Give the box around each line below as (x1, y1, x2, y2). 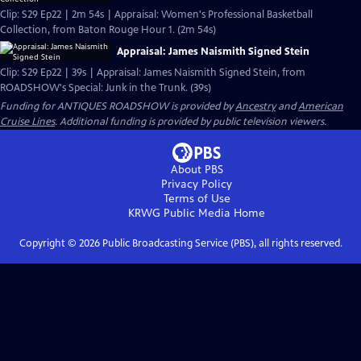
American (298, 100, 343, 113)
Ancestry (235, 100, 276, 113)
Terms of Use (163, 192, 230, 205)
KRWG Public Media (128, 206, 230, 220)
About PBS (170, 163, 223, 176)
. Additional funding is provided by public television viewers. (55, 115, 326, 128)
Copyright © (19, 237, 79, 250)
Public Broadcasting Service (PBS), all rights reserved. (99, 237, 342, 250)
